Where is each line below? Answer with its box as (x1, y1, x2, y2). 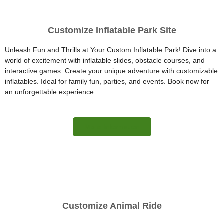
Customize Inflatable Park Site (47, 25, 176, 35)
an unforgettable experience (5, 87, 94, 96)
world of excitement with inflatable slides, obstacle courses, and (5, 56, 205, 64)
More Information (84, 122, 139, 131)
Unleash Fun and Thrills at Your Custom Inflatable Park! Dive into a (5, 45, 216, 54)
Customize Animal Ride (62, 200, 162, 211)
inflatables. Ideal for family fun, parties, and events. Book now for (5, 77, 209, 85)
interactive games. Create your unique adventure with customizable (5, 66, 218, 75)
